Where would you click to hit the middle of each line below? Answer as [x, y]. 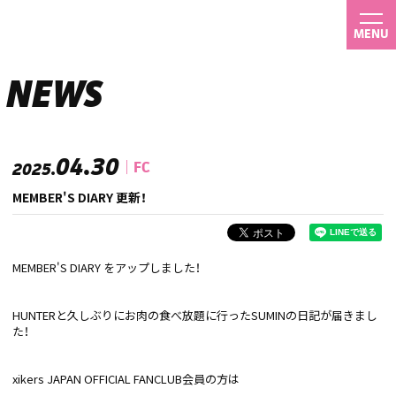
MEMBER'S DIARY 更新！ [80, 197]
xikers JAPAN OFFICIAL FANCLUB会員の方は [126, 379]
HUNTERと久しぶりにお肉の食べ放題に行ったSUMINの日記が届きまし [195, 315]
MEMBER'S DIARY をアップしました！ [107, 267]
